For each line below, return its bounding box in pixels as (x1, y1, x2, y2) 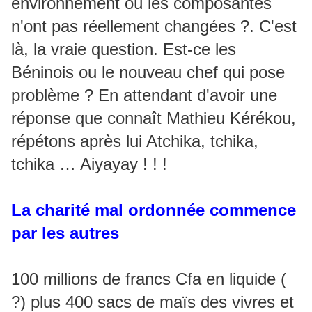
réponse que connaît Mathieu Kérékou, (11, 109, 296, 127)
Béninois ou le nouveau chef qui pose (11, 63, 285, 81)
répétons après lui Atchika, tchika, (11, 132, 258, 150)
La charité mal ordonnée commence (11, 201, 296, 219)
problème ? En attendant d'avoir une (11, 86, 277, 104)
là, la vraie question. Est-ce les (11, 40, 236, 58)
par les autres (11, 224, 119, 242)
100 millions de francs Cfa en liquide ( (11, 270, 286, 288)
